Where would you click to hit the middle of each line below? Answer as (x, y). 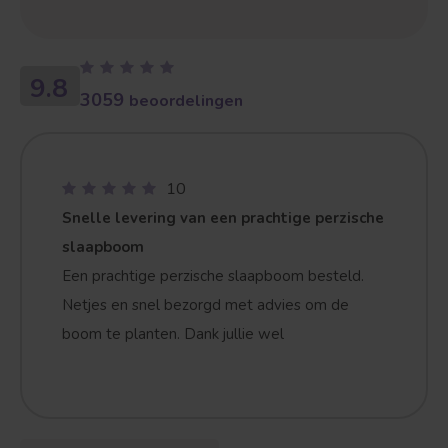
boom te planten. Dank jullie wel (173, 334)
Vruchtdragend (312, 62)
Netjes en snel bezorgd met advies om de (205, 305)
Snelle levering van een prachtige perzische (223, 218)
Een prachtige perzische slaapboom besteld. (213, 276)
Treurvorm (78, 62)
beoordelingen (186, 101)
